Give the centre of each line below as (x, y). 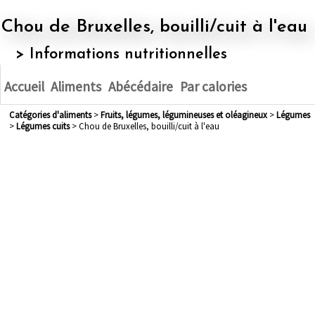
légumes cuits (45, 126)
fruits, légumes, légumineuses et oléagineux (186, 115)
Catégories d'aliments (53, 115)
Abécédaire (140, 87)
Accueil (24, 87)
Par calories (213, 87)
